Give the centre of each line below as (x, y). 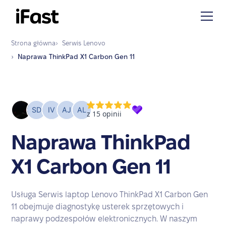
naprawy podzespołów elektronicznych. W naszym (104, 219)
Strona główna (34, 43)
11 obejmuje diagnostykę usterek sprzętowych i (98, 207)
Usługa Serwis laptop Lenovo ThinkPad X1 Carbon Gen (110, 194)
